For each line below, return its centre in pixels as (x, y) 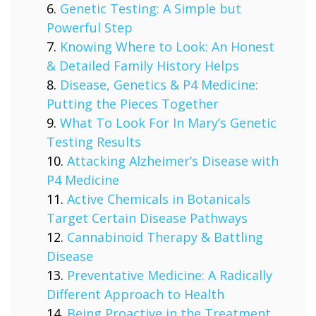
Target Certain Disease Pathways (147, 218)
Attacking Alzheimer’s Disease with (173, 161)
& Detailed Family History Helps (143, 66)
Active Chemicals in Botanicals (159, 199)
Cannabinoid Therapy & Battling (165, 237)
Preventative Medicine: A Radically (170, 275)
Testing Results (94, 142)
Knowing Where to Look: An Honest (167, 47)
